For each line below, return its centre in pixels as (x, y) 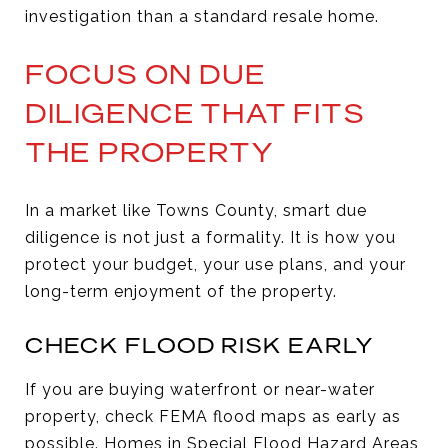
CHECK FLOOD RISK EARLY (199, 344)
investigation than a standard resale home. (202, 16)
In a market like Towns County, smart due (196, 210)
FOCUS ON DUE (145, 74)
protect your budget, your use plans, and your (215, 264)
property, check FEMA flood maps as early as (213, 416)
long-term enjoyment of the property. (181, 291)
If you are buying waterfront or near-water (200, 389)
